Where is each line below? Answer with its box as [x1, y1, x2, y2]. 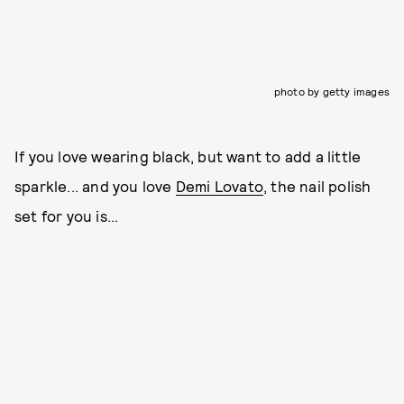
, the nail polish [263, 176, 372, 195]
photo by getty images [273, 84, 390, 97]
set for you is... [14, 206, 119, 225]
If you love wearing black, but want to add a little [14, 146, 362, 165]
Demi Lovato [175, 176, 264, 195]
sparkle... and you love [14, 176, 176, 195]
